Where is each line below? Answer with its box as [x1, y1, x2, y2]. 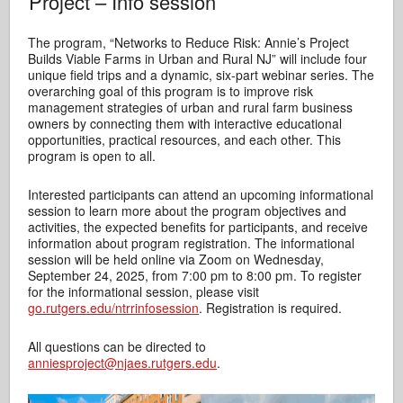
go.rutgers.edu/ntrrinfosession [28, 298, 200, 317]
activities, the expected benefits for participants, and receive [28, 217, 369, 236]
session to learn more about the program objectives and [28, 201, 347, 219]
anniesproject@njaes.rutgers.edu [28, 353, 218, 372]
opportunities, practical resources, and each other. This [28, 130, 342, 148]
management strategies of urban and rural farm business [28, 97, 354, 116]
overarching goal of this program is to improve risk [28, 81, 314, 100]
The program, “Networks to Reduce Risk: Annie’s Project [28, 32, 350, 51]
